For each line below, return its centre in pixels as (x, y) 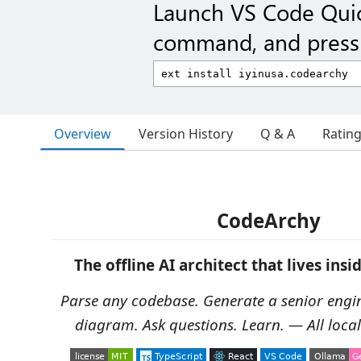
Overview (83, 133)
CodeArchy (269, 220)
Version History (186, 134)
